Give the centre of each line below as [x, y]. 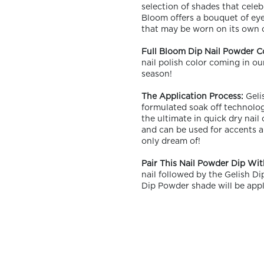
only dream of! [171, 141]
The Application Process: [192, 97]
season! [156, 74]
